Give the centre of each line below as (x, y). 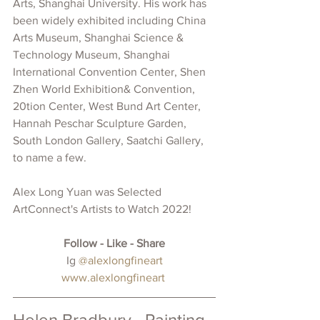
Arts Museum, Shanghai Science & (100, 37)
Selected (141, 191)
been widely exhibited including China (111, 20)
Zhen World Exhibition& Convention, (105, 89)
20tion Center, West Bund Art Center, (108, 106)
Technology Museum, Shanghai (93, 54)
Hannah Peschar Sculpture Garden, (101, 123)
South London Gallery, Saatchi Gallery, (110, 140)
